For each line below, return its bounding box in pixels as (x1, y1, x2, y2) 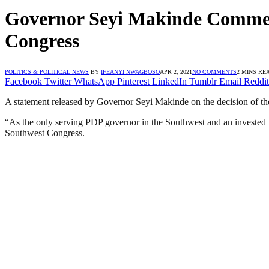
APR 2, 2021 (160, 68, 192, 75)
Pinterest (117, 76, 150, 86)
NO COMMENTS (192, 68, 237, 75)
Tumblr (189, 76, 217, 86)
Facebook (5, 76, 42, 86)
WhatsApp (74, 76, 115, 86)
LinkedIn (152, 76, 187, 86)
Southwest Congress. (5, 127, 85, 138)
